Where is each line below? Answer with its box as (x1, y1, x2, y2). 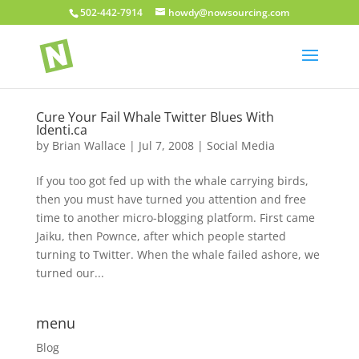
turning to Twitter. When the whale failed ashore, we (35, 247, 320, 262)
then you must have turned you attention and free (35, 192, 306, 207)
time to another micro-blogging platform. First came (35, 210, 315, 225)
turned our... (35, 265, 104, 280)
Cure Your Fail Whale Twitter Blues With (35, 108, 274, 126)
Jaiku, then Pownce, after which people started (35, 228, 286, 244)
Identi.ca (35, 121, 87, 139)
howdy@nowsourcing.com (168, 6, 290, 19)
